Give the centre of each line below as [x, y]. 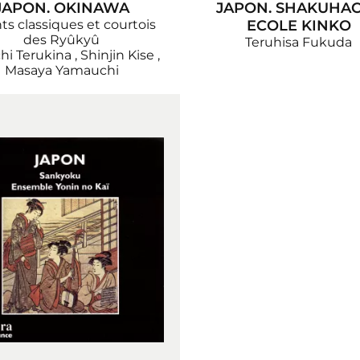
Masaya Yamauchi [61, 70]
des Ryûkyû [61, 39]
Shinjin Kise [117, 55]
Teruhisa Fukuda [299, 42]
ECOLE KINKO [299, 25]
